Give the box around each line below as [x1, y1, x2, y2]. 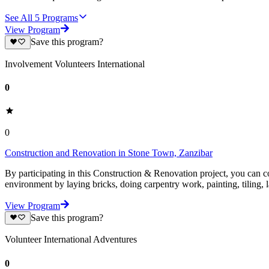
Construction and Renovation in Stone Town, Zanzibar [5, 148, 213, 159]
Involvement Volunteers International [5, 58, 145, 69]
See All [5, 13, 32, 23]
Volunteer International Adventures [5, 234, 137, 245]
